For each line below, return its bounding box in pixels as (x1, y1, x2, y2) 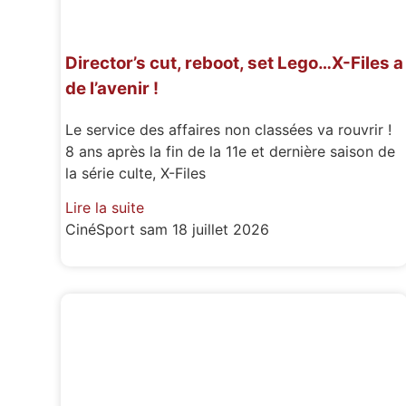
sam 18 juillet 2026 (140, 220, 270, 239)
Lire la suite (65, 198, 145, 217)
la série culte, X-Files (65, 163, 207, 182)
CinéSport (65, 220, 140, 239)
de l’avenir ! (65, 78, 159, 99)
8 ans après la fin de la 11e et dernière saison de (65, 141, 396, 160)
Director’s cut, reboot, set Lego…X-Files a (65, 53, 404, 73)
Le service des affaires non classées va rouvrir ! (65, 120, 392, 139)
